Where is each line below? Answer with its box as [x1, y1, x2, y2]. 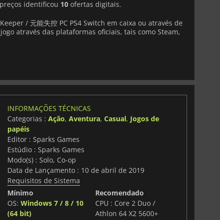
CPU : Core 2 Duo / [95, 198, 156, 208]
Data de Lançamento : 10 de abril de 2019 [7, 165, 144, 175]
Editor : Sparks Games [7, 134, 80, 144]
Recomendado [95, 188, 144, 197]
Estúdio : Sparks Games [7, 144, 84, 154]
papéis [7, 124, 29, 134]
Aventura [68, 113, 100, 123]
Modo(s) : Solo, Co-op [7, 155, 76, 165]
